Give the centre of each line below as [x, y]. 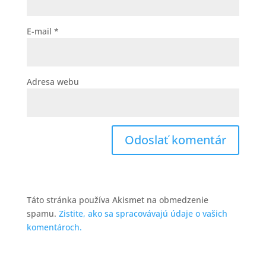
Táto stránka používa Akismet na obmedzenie [117, 200]
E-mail [40, 31]
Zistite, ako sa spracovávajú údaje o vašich [143, 213]
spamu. [42, 213]
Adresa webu [53, 82]
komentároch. [54, 227]
